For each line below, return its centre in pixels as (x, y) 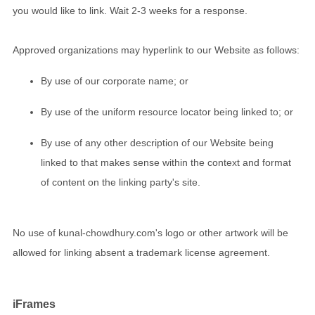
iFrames (34, 303)
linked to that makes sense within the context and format (166, 163)
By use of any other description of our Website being (157, 143)
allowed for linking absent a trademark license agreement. (141, 253)
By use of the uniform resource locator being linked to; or (167, 112)
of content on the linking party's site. (121, 182)
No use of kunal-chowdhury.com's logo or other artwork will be (150, 233)
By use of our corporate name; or (115, 81)
